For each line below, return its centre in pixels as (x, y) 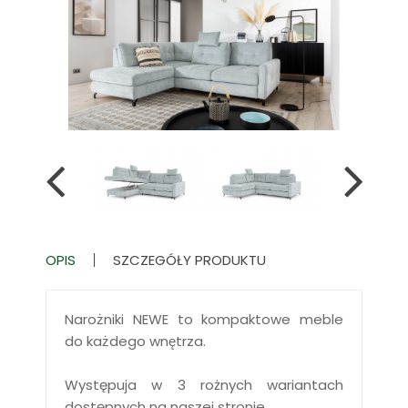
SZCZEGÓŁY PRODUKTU (189, 260)
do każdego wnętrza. (135, 341)
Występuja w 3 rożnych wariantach (204, 384)
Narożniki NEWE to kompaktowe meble (204, 319)
